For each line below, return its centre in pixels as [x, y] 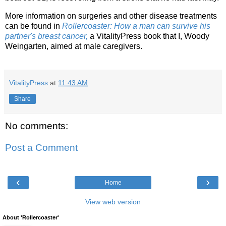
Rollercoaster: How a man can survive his [136, 26]
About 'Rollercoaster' [31, 217]
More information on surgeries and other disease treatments [111, 16]
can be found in [34, 26]
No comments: [37, 126]
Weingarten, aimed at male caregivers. [75, 46]
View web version [113, 202]
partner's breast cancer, [46, 36]
